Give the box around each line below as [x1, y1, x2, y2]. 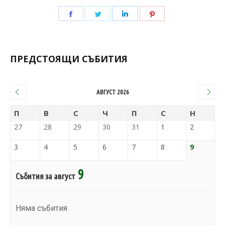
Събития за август [16, 171, 75, 181]
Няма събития [16, 203, 67, 213]
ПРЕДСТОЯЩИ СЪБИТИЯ [10, 53, 128, 65]
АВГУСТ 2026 [96, 88, 129, 96]
